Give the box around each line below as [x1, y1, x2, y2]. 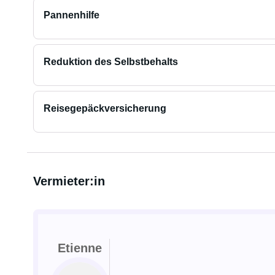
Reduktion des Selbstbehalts [43, 56, 178, 67]
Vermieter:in [33, 174, 105, 188]
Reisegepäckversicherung [43, 103, 166, 114]
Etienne [57, 241, 102, 255]
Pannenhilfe [43, 10, 99, 20]
